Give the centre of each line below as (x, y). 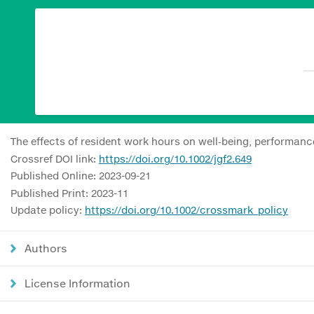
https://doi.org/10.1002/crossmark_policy (186, 210)
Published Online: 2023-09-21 (81, 176)
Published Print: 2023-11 (69, 193)
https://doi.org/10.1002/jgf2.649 (175, 158)
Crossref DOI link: (55, 158)
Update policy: (48, 210)
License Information (77, 283)
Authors (46, 248)
